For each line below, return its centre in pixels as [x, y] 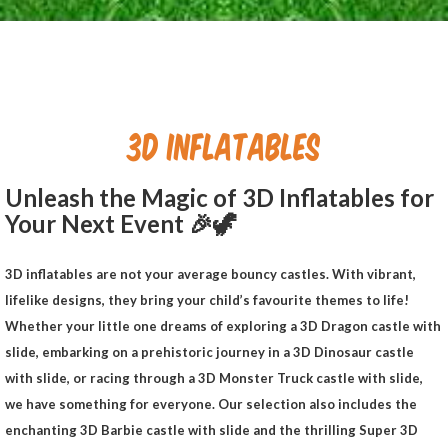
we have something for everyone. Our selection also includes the [211, 404]
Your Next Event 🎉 [109, 224]
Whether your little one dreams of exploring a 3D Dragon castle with [223, 326]
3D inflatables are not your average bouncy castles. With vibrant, [210, 274]
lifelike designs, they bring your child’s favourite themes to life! [207, 300]
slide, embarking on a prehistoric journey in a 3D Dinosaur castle [209, 352]
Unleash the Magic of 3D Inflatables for [219, 198]
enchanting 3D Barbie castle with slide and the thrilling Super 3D [211, 430]
